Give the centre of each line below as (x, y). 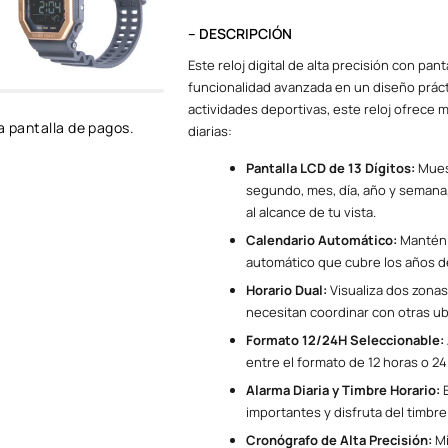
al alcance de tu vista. (310, 211)
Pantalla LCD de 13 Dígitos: (330, 167)
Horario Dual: (286, 289)
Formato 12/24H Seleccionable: (344, 339)
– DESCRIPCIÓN (239, 34)
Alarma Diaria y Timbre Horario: (342, 389)
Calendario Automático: (321, 239)
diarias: (209, 131)
